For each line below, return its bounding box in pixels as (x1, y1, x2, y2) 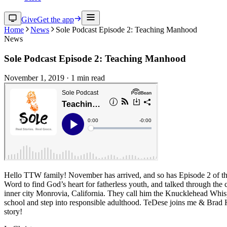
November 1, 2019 (4, 73, 64, 83)
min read (75, 73, 105, 83)
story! (4, 207, 22, 216)
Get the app (37, 15, 74, 24)
